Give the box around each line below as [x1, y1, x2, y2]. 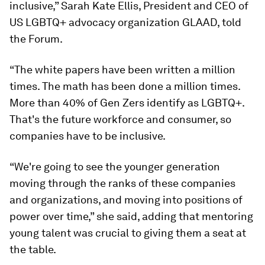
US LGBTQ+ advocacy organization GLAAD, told [9, 16, 241, 29]
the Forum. [9, 33, 63, 46]
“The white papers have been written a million [9, 63, 235, 76]
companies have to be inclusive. [9, 130, 166, 143]
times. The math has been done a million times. [9, 80, 240, 93]
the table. [9, 243, 56, 256]
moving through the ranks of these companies [9, 177, 235, 190]
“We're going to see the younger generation [9, 160, 220, 173]
